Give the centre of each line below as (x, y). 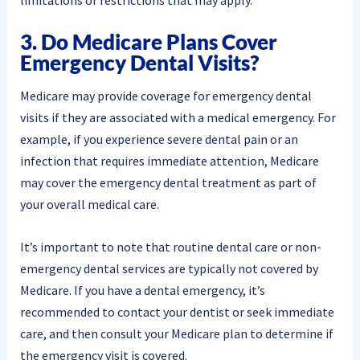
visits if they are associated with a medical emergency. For (178, 117)
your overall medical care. (89, 204)
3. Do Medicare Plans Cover (148, 42)
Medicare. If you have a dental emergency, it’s (142, 290)
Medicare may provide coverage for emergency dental (166, 95)
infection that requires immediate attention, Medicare (169, 160)
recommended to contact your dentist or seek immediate (177, 311)
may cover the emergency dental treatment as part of (168, 182)
